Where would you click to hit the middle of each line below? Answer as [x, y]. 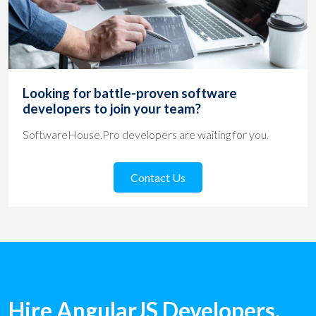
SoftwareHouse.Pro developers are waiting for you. [146, 135]
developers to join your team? [112, 109]
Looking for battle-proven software [130, 93]
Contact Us [158, 178]
